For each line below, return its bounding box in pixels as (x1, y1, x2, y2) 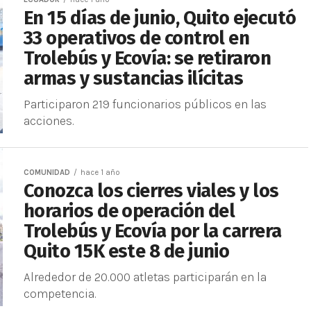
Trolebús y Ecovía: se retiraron (24, 47, 271, 69)
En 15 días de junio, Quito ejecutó (24, 7, 296, 29)
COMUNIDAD (24, 168, 70, 177)
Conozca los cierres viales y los (24, 180, 279, 202)
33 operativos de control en (24, 27, 250, 49)
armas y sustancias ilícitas (24, 67, 244, 90)
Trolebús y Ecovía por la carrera (24, 220, 282, 242)
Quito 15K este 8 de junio (24, 240, 230, 262)
